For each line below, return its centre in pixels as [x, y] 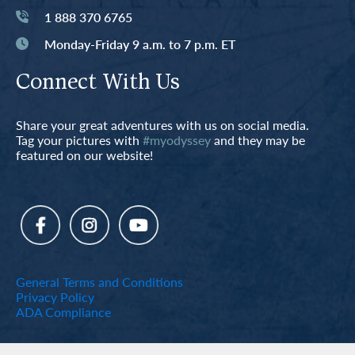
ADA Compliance [63, 312]
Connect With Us [98, 84]
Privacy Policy [55, 297]
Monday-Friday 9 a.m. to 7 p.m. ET [140, 44]
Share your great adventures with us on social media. [162, 125]
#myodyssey [177, 140]
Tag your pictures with [79, 140]
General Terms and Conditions [99, 282]
